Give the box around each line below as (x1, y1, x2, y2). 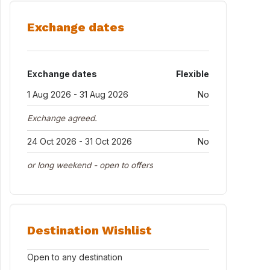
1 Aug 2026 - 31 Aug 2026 (27, 89, 128, 99)
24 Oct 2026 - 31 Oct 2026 (27, 136, 132, 146)
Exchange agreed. (27, 113, 97, 123)
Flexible (176, 69, 209, 79)
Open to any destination (27, 252, 122, 262)
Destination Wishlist (27, 223, 152, 237)
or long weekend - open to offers (27, 160, 153, 170)
